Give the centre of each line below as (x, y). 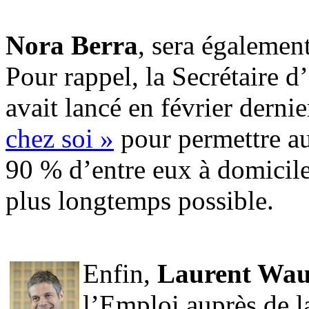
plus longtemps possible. (140, 200)
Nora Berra (72, 45)
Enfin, (120, 273)
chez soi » (60, 138)
